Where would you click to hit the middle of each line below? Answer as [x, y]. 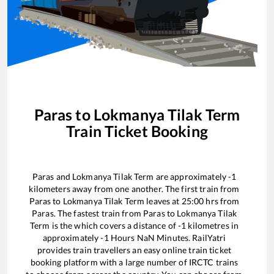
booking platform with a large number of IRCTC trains [134, 262]
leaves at [163, 201]
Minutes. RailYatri [190, 238]
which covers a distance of [126, 226]
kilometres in [213, 226]
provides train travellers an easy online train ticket [134, 250]
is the [62, 226]
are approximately [191, 177]
